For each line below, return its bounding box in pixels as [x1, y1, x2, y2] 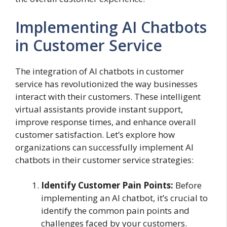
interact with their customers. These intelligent [15, 90, 201, 102]
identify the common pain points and [41, 205, 190, 217]
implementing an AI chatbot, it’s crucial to [41, 192, 208, 204]
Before [175, 179, 202, 192]
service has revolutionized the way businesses [15, 78, 198, 90]
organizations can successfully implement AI [15, 141, 194, 153]
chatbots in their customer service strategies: [15, 154, 194, 166]
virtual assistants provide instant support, [15, 103, 183, 115]
